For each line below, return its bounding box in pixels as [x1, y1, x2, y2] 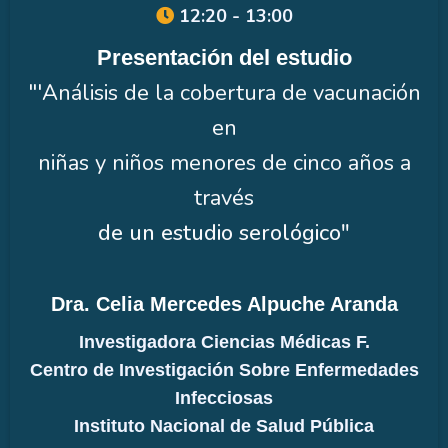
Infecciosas [175, 387, 273, 408]
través [194, 182, 254, 213]
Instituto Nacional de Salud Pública [74, 415, 374, 436]
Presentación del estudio [96, 44, 352, 70]
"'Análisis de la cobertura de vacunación [27, 77, 421, 108]
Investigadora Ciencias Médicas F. [78, 331, 370, 352]
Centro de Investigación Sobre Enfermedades [29, 359, 419, 380]
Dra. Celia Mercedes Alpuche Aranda [50, 292, 398, 315]
